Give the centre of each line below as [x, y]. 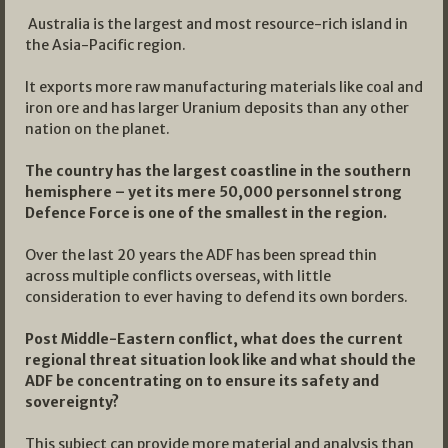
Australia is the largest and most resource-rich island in [218, 23]
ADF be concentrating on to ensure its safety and [202, 380]
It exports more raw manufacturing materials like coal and [224, 86]
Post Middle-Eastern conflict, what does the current [214, 338]
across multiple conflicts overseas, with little [178, 275]
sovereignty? [72, 401]
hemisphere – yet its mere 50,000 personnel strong [213, 191]
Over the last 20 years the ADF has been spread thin [201, 254]
